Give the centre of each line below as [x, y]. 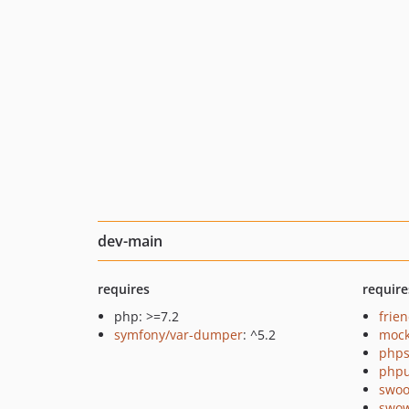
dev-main [130, 241]
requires [124, 289]
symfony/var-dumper [178, 335]
